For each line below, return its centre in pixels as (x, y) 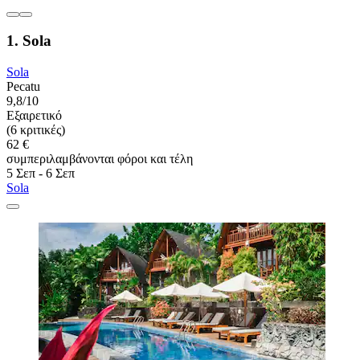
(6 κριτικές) (36, 129)
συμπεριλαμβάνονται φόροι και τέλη (100, 158)
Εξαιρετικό (34, 115)
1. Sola (29, 41)
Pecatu (23, 86)
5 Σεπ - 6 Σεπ (41, 173)
